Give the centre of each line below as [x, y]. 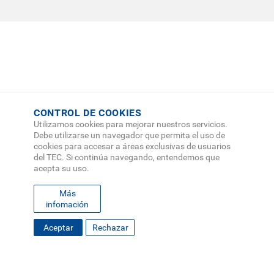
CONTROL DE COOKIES [88, 113]
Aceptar [58, 228]
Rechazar [110, 228]
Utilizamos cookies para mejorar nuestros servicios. [131, 124]
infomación [67, 204]
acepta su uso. [61, 168]
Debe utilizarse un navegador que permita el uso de [129, 135]
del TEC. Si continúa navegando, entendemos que [127, 157]
